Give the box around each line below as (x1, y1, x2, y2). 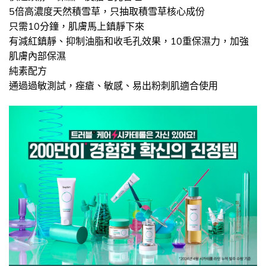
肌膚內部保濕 (9, 49, 66, 62)
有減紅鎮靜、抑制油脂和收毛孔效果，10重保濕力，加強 (9, 34, 249, 47)
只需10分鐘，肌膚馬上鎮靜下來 (9, 20, 144, 32)
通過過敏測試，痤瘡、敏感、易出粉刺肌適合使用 (9, 79, 218, 91)
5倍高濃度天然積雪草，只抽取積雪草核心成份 (9, 5, 205, 17)
